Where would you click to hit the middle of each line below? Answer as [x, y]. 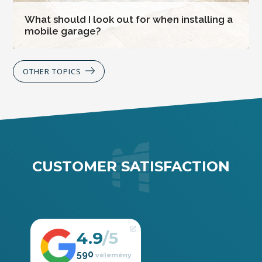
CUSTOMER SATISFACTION [131, 167]
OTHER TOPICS [52, 72]
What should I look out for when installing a [129, 20]
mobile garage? [63, 31]
